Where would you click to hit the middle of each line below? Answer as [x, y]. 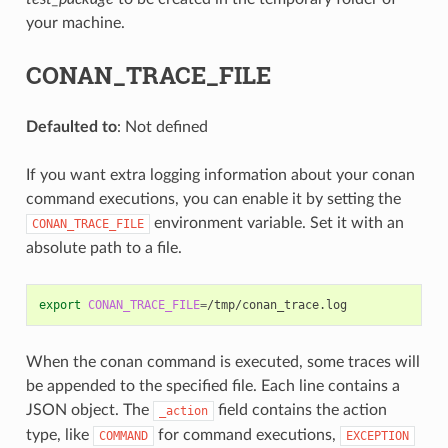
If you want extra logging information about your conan [220, 174]
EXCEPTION [377, 435]
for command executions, [246, 434]
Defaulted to [71, 126]
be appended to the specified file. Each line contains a [212, 385]
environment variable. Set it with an [276, 222]
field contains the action [300, 409]
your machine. [75, 22]
